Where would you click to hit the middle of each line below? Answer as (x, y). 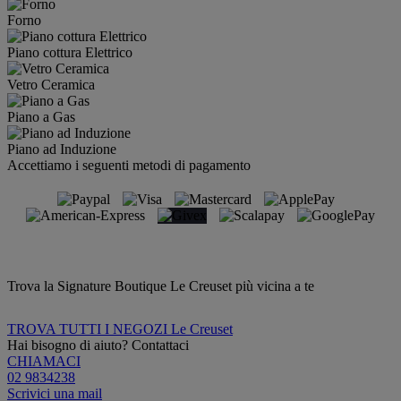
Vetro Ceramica (51, 84)
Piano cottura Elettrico (70, 52)
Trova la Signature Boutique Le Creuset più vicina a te (161, 286)
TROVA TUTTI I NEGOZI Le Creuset (120, 328)
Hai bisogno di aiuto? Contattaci (98, 345)
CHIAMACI (44, 361)
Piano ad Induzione (62, 149)
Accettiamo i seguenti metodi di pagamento (129, 165)
